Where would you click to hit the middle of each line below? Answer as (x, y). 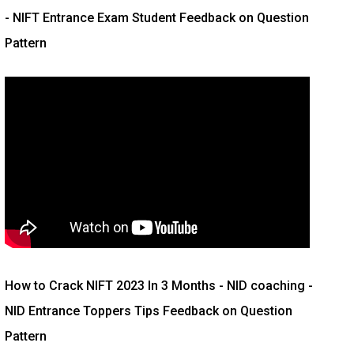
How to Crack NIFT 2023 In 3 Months (110, 285)
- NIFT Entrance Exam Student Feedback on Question (157, 17)
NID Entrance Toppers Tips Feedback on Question (149, 311)
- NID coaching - (264, 285)
